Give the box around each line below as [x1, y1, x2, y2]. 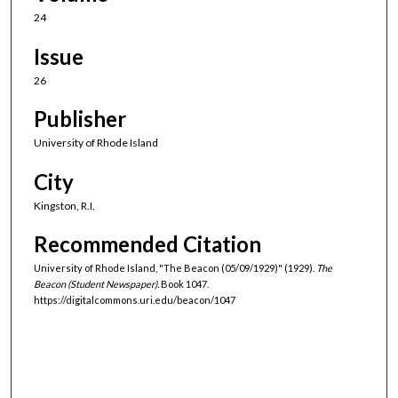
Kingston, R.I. [34, 198, 95, 212]
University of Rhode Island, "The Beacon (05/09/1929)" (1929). [34, 261, 316, 274]
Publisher [34, 106, 126, 132]
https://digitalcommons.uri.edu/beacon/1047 [34, 293, 235, 306]
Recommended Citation [34, 230, 261, 257]
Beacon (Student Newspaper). [34, 277, 159, 290]
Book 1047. [159, 277, 209, 290]
